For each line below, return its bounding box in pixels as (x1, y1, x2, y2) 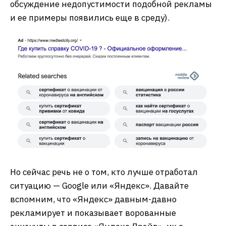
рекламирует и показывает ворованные (10, 207, 176, 219)
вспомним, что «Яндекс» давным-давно (10, 194, 177, 205)
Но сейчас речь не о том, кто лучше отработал (10, 166, 198, 178)
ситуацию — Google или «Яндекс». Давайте (10, 180, 189, 192)
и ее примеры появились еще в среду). (10, 12, 169, 24)
